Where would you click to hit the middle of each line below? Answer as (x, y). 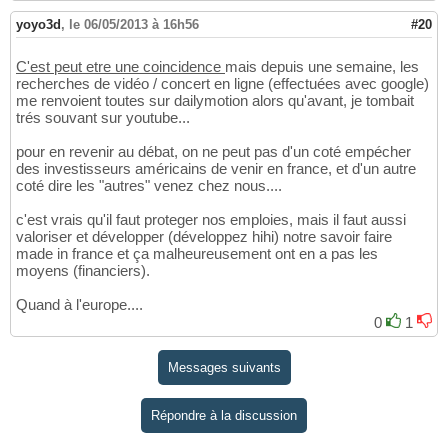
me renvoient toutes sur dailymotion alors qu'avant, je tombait (215, 100)
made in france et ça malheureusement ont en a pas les (197, 253)
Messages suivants (224, 367)
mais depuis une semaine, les (322, 66)
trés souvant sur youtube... (103, 117)
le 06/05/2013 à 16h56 (134, 24)
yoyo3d (38, 24)
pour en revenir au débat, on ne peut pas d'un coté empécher (213, 151)
